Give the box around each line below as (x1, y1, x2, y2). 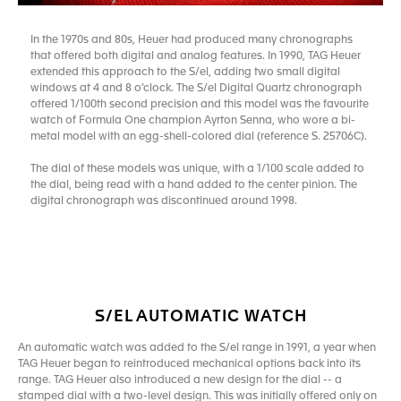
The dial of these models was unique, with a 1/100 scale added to (30, 163, 364, 175)
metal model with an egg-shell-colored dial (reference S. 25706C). (30, 131, 367, 142)
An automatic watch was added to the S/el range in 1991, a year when (18, 342, 376, 354)
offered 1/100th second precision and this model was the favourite (30, 98, 369, 110)
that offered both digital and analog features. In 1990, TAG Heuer (30, 50, 361, 62)
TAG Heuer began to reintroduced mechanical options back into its (18, 358, 361, 370)
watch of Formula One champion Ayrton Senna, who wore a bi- (30, 115, 355, 126)
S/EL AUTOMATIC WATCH (94, 308, 307, 325)
